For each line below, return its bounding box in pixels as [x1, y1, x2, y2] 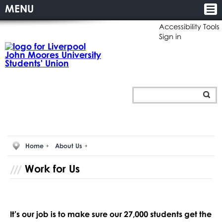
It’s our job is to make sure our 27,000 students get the [9, 209, 212, 219]
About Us [55, 142, 82, 150]
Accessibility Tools [159, 22, 220, 31]
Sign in [159, 32, 181, 41]
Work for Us [24, 162, 80, 175]
